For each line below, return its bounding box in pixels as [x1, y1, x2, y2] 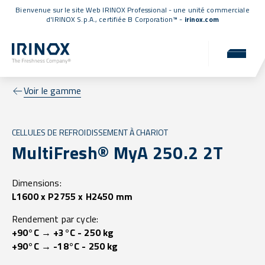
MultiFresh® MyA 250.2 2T [12, 139, 224, 167]
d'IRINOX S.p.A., [46, 14, 99, 25]
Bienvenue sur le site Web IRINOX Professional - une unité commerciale [15, 4, 250, 15]
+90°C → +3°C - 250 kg [12, 225, 114, 240]
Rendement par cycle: [12, 212, 99, 227]
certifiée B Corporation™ [99, 14, 178, 25]
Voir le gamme [24, 83, 82, 98]
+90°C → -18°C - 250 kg [12, 239, 118, 254]
